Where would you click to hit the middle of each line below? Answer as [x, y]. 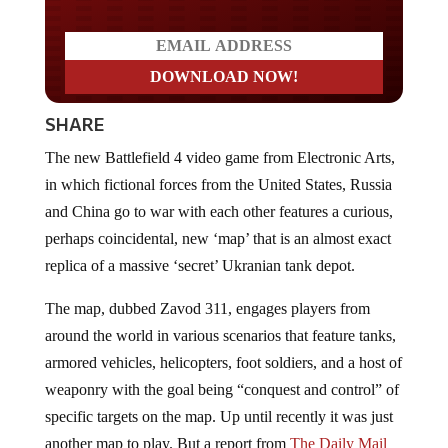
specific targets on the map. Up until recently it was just [218, 416]
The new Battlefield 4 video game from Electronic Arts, [219, 157]
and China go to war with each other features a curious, [218, 211]
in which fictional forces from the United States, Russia [218, 184]
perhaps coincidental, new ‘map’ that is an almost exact [217, 238]
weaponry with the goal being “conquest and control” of [221, 389]
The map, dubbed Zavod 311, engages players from [207, 308]
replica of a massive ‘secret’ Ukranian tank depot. [199, 265]
